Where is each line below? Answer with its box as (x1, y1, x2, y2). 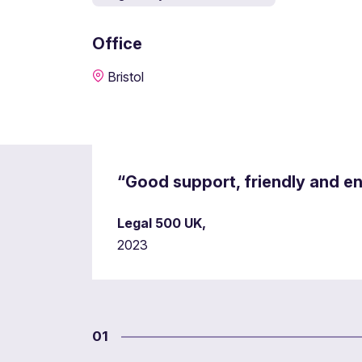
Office (92, 34, 142, 53)
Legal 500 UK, (117, 215, 206, 231)
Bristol (107, 69, 144, 85)
